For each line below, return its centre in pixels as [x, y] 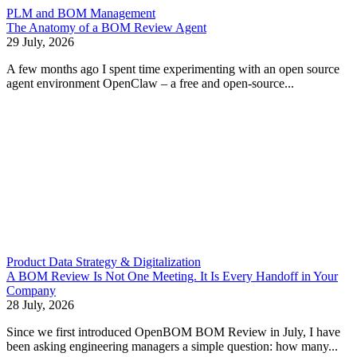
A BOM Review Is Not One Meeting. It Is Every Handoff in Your [172, 276]
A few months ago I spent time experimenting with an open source [173, 69]
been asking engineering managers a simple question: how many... [172, 346]
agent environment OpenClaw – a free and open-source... [150, 83]
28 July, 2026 [40, 305]
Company [31, 290]
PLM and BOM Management [81, 13]
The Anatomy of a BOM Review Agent [106, 27]
